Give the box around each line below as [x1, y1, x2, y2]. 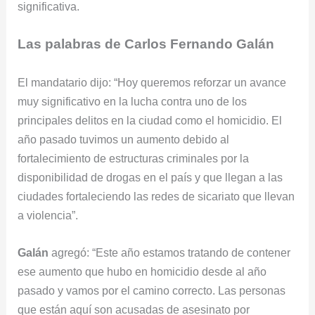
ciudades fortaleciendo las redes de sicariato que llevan [18, 189, 295, 202]
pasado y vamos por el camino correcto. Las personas [18, 283, 286, 297]
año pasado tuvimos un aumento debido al [18, 132, 230, 146]
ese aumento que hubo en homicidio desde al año [18, 264, 267, 278]
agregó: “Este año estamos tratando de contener [49, 245, 291, 259]
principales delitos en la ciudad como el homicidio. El [18, 113, 283, 127]
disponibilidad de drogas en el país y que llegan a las [18, 170, 283, 184]
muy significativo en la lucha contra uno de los [18, 94, 247, 108]
